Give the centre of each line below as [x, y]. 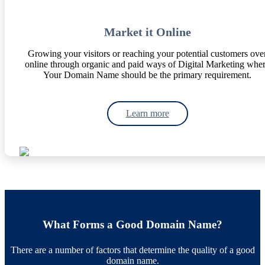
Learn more [147, 114]
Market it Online [147, 32]
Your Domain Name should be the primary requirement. [147, 75]
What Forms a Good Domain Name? [132, 225]
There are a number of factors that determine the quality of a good [132, 250]
